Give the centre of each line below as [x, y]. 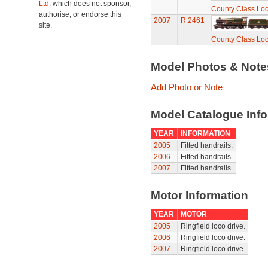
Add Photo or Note [186, 87]
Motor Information [199, 195]
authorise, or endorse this [80, 14]
